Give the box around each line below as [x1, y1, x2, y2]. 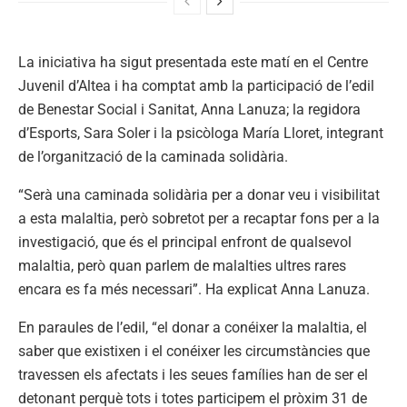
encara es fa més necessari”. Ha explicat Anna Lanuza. [18, 280, 370, 298]
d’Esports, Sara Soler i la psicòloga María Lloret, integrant [18, 124, 383, 142]
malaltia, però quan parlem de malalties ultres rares [18, 256, 346, 274]
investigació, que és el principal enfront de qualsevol [18, 233, 352, 251]
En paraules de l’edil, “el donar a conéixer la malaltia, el [18, 318, 367, 336]
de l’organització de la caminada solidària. [18, 147, 288, 165]
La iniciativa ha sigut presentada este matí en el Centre [18, 53, 368, 71]
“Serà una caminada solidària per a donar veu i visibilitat [18, 185, 380, 203]
